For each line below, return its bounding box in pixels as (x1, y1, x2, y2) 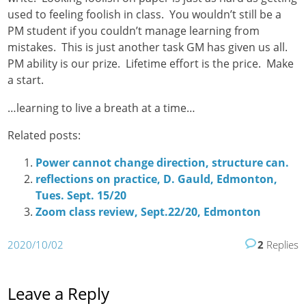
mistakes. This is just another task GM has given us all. (8, 40, 291, 55)
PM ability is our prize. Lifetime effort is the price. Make (8, 56, 294, 72)
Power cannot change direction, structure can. (35, 155, 289, 171)
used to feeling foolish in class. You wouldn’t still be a (8, 7, 282, 23)
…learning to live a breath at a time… (8, 100, 196, 115)
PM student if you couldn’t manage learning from (8, 23, 260, 39)
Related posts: (8, 127, 81, 143)
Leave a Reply (8, 281, 110, 305)
